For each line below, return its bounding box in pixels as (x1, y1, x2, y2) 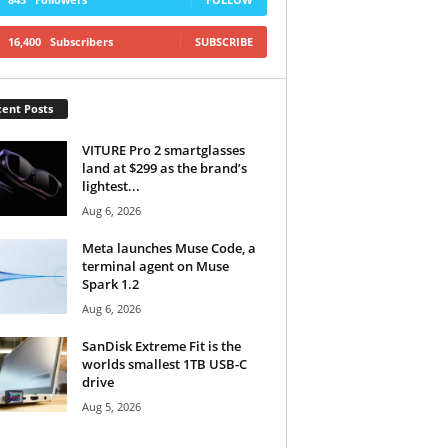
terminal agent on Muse (81, 256, 229, 275)
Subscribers (49, 33, 113, 49)
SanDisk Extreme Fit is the (81, 336, 241, 355)
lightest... (81, 176, 140, 195)
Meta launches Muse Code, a (81, 238, 256, 257)
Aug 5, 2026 (81, 398, 141, 414)
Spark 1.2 (81, 274, 139, 293)
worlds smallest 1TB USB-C (81, 354, 247, 373)
